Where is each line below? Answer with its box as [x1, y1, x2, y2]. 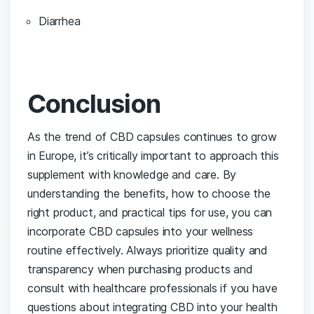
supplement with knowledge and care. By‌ [27, 168, 237, 182]
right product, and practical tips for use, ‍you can [27, 205, 273, 220]
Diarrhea [39, 14, 81, 29]
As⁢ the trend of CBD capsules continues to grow [27, 130, 277, 144]
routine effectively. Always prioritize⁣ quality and [27, 243, 268, 258]
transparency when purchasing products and [27, 262, 253, 277]
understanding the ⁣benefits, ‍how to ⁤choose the [27, 186, 271, 201]
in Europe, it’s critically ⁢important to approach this [27, 149, 279, 163]
